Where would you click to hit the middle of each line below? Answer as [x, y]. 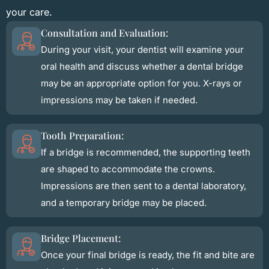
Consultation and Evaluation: [104, 32]
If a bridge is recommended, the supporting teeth [146, 152]
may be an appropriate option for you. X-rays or [141, 83]
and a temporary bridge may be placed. [124, 202]
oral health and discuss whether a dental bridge [142, 66]
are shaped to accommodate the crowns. [128, 169]
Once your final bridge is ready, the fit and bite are [148, 255]
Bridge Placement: [81, 238]
